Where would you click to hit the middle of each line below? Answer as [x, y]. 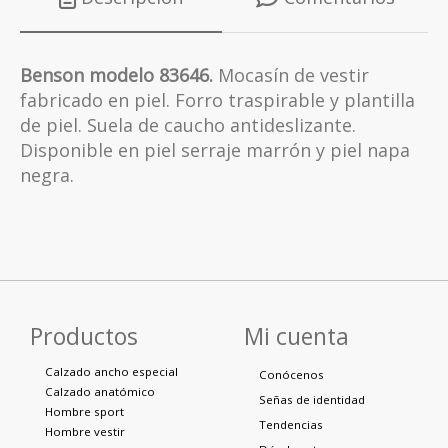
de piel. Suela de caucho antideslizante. [188, 124]
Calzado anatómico [100, 391]
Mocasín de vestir [293, 74]
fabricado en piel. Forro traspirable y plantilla [217, 99]
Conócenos [291, 374]
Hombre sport [84, 411]
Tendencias [291, 424]
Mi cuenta [296, 336]
